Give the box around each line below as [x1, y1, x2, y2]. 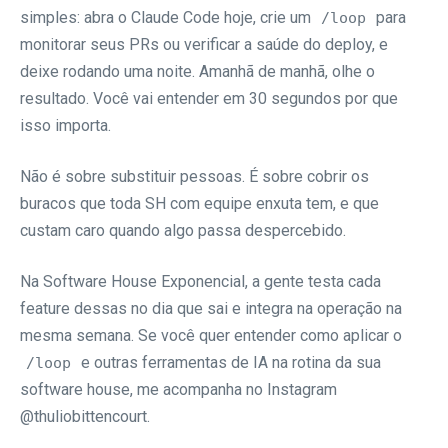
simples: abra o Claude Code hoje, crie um [20, 7, 315, 27]
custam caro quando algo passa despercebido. [20, 220, 346, 240]
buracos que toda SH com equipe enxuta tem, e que [20, 193, 379, 213]
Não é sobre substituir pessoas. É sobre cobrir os [20, 166, 369, 186]
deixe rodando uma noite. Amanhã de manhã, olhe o [20, 61, 375, 81]
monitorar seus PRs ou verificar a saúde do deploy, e [20, 34, 388, 54]
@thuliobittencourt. [20, 406, 150, 426]
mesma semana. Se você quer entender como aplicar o [20, 325, 402, 345]
